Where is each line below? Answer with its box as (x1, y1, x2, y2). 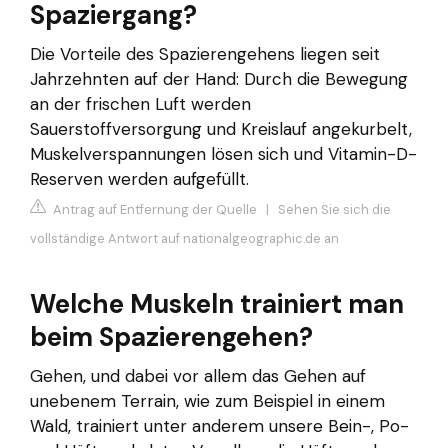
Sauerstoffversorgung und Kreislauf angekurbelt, (30, 118, 412, 141)
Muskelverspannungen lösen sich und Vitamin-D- (30, 143, 417, 166)
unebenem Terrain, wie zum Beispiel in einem (30, 389, 385, 412)
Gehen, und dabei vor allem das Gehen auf (30, 364, 366, 387)
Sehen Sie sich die (278, 200, 391, 218)
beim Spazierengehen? (30, 319, 313, 354)
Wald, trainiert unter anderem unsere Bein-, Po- (30, 414, 409, 437)
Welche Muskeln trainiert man (30, 286, 404, 321)
